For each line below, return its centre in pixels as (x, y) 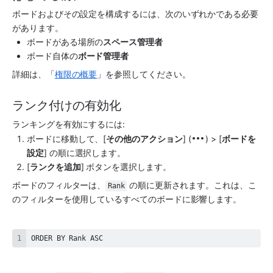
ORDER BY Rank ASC (67, 238)
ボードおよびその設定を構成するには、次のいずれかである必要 (135, 13)
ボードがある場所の (65, 41)
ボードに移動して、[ (67, 139)
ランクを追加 (55, 167)
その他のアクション (144, 139)
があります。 (38, 27)
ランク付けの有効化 (67, 106)
